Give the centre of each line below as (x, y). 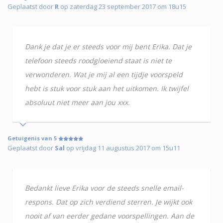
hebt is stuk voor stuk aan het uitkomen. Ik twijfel (107, 89)
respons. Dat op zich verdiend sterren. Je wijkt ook (109, 202)
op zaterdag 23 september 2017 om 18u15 (122, 7)
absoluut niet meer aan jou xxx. (77, 103)
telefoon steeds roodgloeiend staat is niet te (98, 61)
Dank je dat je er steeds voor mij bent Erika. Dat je (108, 47)
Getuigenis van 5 (33, 138)
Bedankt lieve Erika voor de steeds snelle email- (104, 188)
